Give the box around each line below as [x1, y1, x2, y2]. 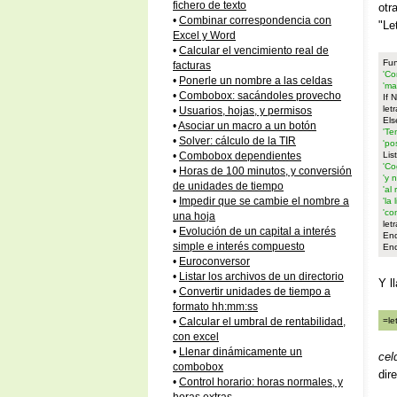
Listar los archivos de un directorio [179, 271, 344, 282]
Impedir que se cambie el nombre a [179, 196, 349, 206]
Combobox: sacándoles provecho [179, 90, 341, 101]
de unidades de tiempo [173, 181, 284, 191]
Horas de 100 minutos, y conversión [179, 166, 352, 176]
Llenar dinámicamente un [179, 346, 302, 357]
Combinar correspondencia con [179, 15, 331, 26]
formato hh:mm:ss [173, 301, 258, 312]
